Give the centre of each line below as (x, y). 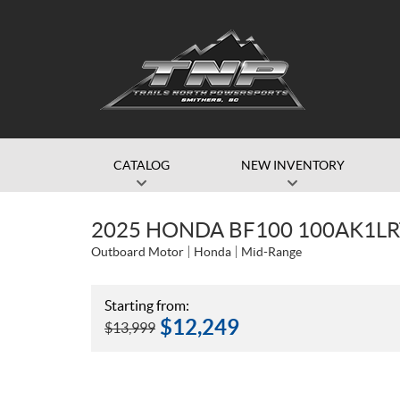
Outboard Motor (137, 252)
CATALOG (141, 165)
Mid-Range (271, 252)
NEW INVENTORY (292, 165)
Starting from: (147, 305)
